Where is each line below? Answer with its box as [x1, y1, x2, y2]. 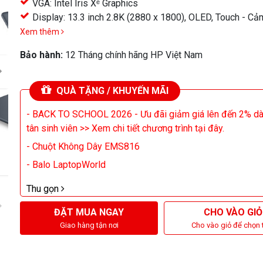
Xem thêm [20, 27, 61, 36]
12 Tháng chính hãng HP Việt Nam [65, 49, 203, 60]
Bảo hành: [20, 49, 65, 60]
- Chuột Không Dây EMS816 [26, 141, 140, 152]
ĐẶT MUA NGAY [54, 207, 124, 218]
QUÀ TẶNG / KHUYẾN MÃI [54, 85, 168, 96]
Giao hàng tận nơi [59, 221, 119, 230]
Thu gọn [26, 183, 61, 194]
